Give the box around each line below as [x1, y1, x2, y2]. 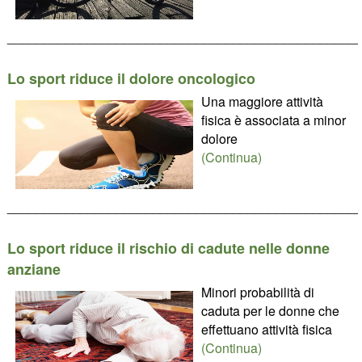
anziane [6, 259, 61, 280]
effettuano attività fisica [200, 320, 332, 339]
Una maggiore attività [200, 92, 323, 111]
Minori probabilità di [200, 283, 314, 301]
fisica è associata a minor [200, 111, 346, 129]
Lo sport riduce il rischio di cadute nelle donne [6, 238, 330, 259]
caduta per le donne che [200, 301, 339, 320]
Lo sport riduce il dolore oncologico [6, 68, 255, 89]
